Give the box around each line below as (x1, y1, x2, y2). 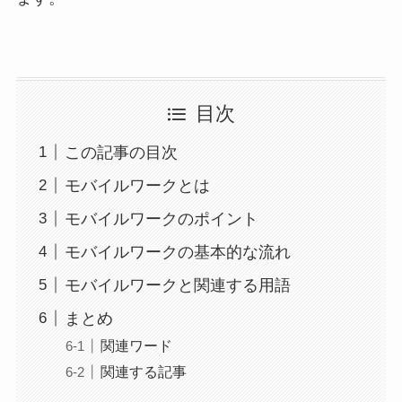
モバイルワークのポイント (64, 209, 258, 228)
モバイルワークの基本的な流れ (64, 242, 291, 261)
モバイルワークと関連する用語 (64, 275, 291, 294)
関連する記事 (100, 363, 187, 380)
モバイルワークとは (64, 176, 210, 195)
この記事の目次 (64, 143, 178, 162)
